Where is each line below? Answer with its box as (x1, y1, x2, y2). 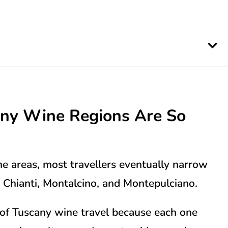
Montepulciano (123, 176, 195, 190)
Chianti (3, 176, 37, 190)
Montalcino (43, 176, 97, 190)
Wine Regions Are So (18, 104, 186, 127)
